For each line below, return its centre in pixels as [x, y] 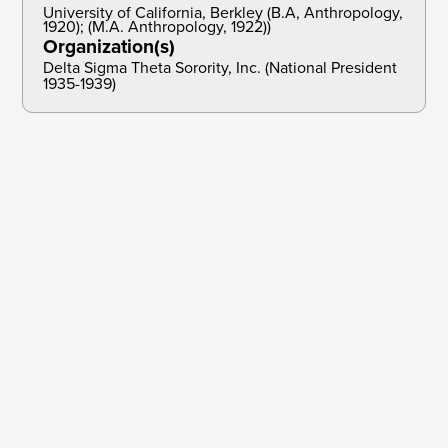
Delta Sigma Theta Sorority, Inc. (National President [220, 68]
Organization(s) [109, 47]
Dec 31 [73, 372]
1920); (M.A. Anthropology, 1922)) [157, 27]
